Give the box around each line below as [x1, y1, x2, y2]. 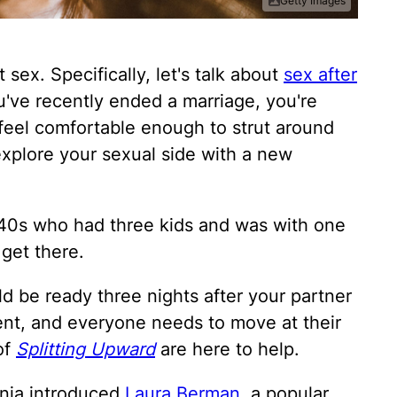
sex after [284, 64, 357, 86]
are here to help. [155, 339, 305, 361]
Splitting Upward [16, 339, 155, 361]
